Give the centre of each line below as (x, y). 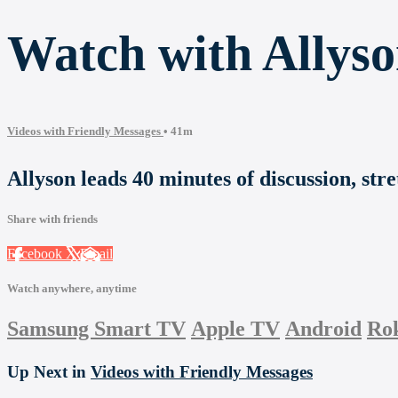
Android (323, 329)
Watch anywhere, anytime (72, 289)
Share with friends (52, 219)
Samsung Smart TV (96, 329)
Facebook (36, 254)
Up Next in (49, 372)
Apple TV (235, 329)
